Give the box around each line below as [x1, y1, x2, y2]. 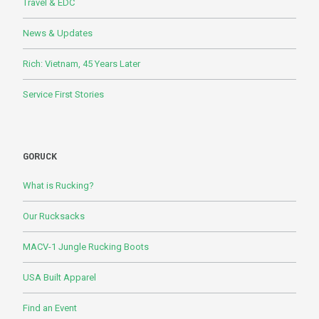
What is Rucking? [23, 179, 94, 191]
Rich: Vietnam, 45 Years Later [23, 58, 140, 69]
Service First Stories [23, 88, 104, 100]
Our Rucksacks [23, 210, 85, 221]
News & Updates [23, 27, 93, 38]
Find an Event [23, 302, 77, 313]
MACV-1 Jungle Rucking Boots [23, 241, 149, 252]
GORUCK [23, 149, 57, 162]
